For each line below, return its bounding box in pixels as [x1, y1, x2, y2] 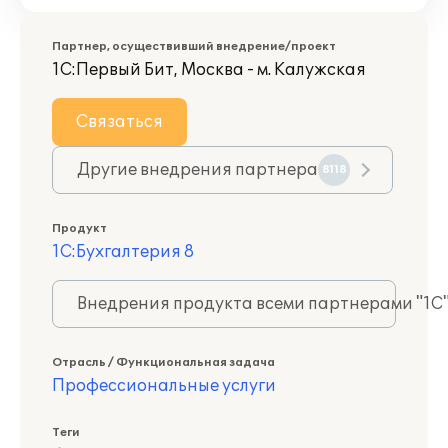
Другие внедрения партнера [77, 160, 318, 180]
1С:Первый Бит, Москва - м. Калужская [52, 60, 366, 80]
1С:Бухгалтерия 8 [52, 242, 194, 262]
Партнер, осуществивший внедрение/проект [52, 40, 336, 53]
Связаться [76, 112, 163, 132]
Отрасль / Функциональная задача [52, 356, 275, 369]
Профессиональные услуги [52, 376, 276, 396]
